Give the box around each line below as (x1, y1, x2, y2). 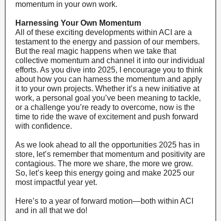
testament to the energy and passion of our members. (15, 37, 200, 46)
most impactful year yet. (15, 178, 97, 186)
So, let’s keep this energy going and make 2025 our (15, 169, 194, 177)
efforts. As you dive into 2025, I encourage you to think (15, 66, 203, 74)
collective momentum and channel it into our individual (15, 56, 205, 65)
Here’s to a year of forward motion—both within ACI (15, 197, 193, 205)
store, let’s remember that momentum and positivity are (15, 150, 205, 158)
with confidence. (15, 122, 72, 130)
